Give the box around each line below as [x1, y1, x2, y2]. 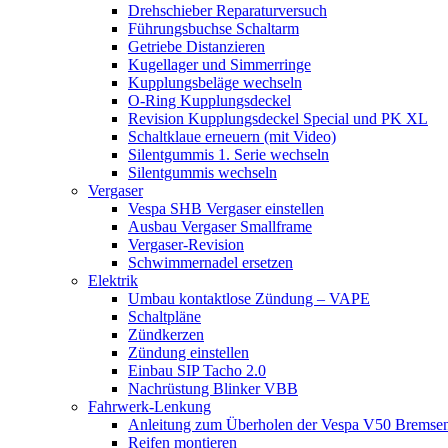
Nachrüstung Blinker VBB [128, 379, 298, 397]
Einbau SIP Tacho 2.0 [128, 361, 266, 379]
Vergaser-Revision [128, 235, 244, 253]
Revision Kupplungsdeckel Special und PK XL [128, 109, 428, 127]
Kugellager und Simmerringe [128, 55, 311, 73]
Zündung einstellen [128, 343, 249, 361]
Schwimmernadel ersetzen [128, 253, 293, 271]
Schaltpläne [128, 307, 201, 325]
